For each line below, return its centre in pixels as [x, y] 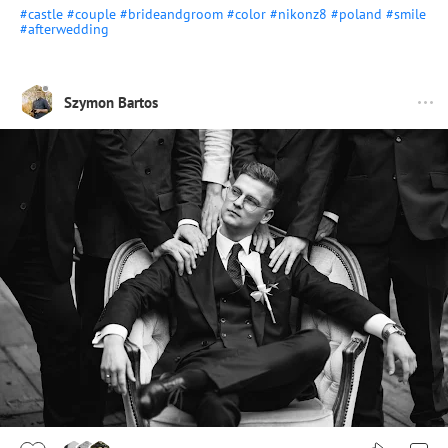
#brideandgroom [171, 14]
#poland [356, 14]
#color [246, 14]
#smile [406, 14]
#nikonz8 [298, 14]
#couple [91, 14]
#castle [41, 14]
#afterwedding [64, 29]
